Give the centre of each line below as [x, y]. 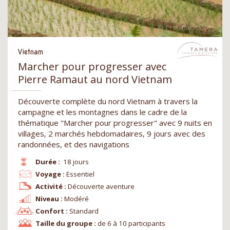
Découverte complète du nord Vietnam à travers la [108, 101]
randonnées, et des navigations [74, 144]
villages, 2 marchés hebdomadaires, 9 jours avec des [112, 133]
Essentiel [81, 174]
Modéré [77, 198]
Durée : [47, 161]
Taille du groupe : [65, 223]
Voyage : [50, 174]
